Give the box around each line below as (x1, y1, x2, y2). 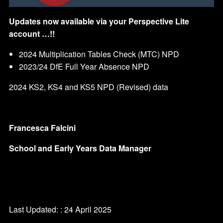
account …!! (9, 28, 55, 40)
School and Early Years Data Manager (9, 142, 151, 154)
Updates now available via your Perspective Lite (9, 15, 189, 27)
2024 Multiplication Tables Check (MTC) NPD (19, 48, 181, 60)
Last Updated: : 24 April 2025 (9, 204, 111, 216)
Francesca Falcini (9, 122, 76, 134)
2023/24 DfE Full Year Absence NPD (19, 61, 149, 73)
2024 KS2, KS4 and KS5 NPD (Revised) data (9, 81, 168, 93)
